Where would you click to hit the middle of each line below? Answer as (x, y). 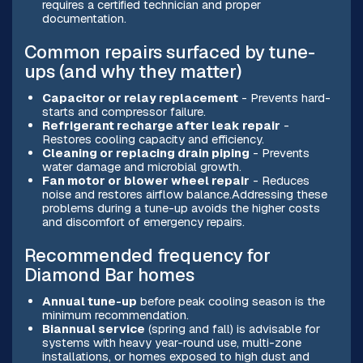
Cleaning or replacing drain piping (145, 153)
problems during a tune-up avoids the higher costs (181, 208)
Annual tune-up (89, 301)
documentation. (84, 18)
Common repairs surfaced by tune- (169, 53)
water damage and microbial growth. (141, 167)
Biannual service (93, 329)
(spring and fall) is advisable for (232, 329)
